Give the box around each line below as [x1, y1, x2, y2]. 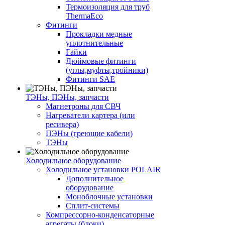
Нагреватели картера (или [46, 111, 135, 120]
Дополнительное [66, 174, 124, 183]
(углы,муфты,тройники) [66, 66, 148, 74]
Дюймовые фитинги [66, 57, 136, 65]
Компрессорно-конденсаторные [46, 210, 154, 219]
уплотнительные [66, 39, 123, 47]
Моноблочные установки [66, 192, 153, 201]
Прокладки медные [66, 30, 132, 38]
